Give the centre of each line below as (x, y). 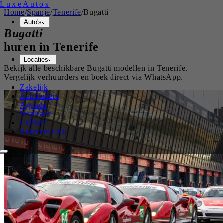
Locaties (36, 59)
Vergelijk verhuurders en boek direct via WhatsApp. (94, 77)
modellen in (134, 68)
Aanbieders (40, 96)
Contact (33, 123)
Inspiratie (36, 114)
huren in (29, 47)
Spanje (39, 12)
